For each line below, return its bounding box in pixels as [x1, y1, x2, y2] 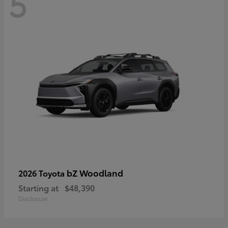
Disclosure [18, 194, 48, 203]
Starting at [18, 182, 59, 194]
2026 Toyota [18, 167, 67, 179]
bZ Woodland [67, 166, 123, 179]
